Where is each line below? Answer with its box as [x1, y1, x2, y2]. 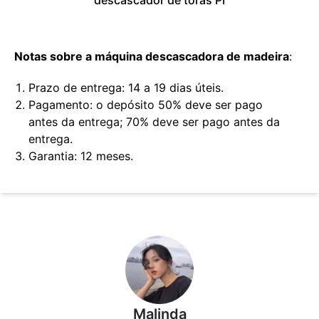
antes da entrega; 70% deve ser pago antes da [28, 114, 280, 129]
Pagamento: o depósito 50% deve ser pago [28, 97, 263, 112]
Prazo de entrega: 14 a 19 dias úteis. [28, 80, 224, 95]
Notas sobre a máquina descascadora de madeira [14, 48, 289, 63]
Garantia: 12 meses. [28, 148, 133, 163]
